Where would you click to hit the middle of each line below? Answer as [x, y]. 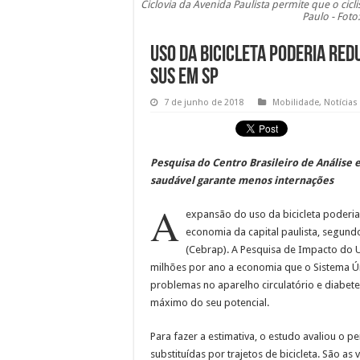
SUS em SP [184, 78]
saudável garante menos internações [242, 180]
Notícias [341, 102]
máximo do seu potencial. [210, 302]
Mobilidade [296, 102]
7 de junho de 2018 [204, 102]
